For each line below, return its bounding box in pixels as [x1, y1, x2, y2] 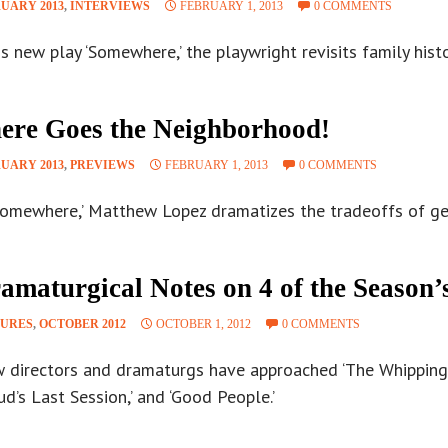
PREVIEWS [70, 158, 135, 173]
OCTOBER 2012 [39, 317, 126, 332]
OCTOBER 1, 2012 [156, 317, 251, 332]
